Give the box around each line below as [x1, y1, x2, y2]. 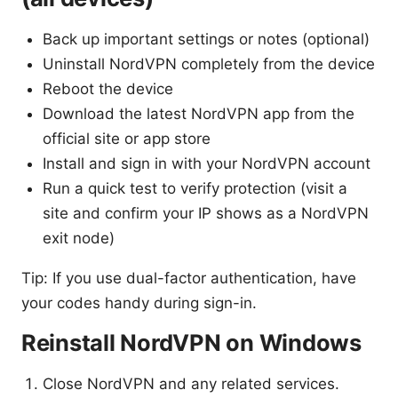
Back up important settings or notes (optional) [43, 30, 370, 49]
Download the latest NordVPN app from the [43, 105, 354, 123]
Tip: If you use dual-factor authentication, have [21, 269, 356, 288]
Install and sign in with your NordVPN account [43, 155, 370, 173]
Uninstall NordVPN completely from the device [43, 55, 375, 74]
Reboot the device [43, 80, 173, 99]
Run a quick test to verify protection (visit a [43, 179, 347, 198]
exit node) [43, 229, 115, 248]
